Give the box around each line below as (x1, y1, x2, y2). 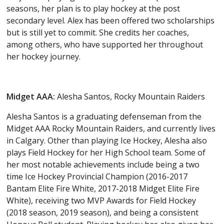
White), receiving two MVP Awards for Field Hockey (6, 195, 196, 206)
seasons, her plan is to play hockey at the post (6, 3, 180, 14)
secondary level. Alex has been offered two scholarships (6, 15, 215, 26)
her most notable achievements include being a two (6, 159, 200, 170)
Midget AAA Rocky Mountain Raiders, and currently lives (6, 123, 216, 134)
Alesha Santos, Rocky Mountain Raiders (57, 91, 205, 102)
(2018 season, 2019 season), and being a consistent (6, 207, 199, 218)
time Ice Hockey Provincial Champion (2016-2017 (6, 171, 188, 182)
